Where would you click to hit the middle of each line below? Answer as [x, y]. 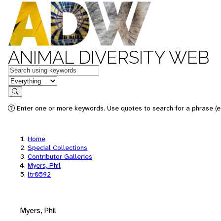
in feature [24, 80]
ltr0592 [39, 174]
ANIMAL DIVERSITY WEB [109, 57]
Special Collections [57, 147]
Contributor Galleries [60, 156]
